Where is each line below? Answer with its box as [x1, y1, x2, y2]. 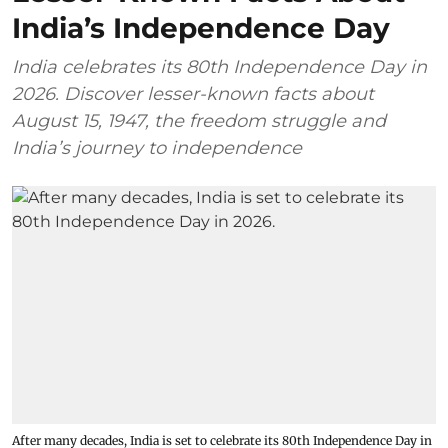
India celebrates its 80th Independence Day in [12, 55, 427, 78]
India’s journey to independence [12, 136, 302, 159]
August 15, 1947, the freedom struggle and [12, 109, 386, 132]
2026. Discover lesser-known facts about [12, 82, 374, 105]
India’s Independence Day [12, 10, 390, 45]
